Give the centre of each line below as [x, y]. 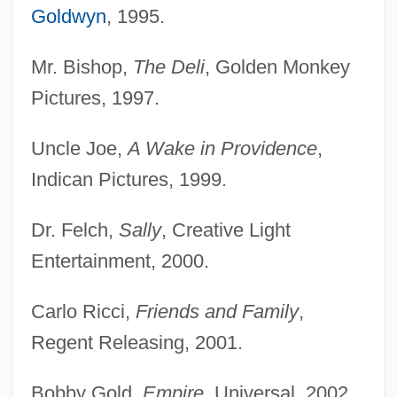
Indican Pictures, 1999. [128, 180]
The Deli [168, 67]
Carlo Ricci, [83, 312]
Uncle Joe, [79, 149]
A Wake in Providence [222, 149]
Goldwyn [68, 17]
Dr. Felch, [74, 230]
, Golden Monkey [277, 67]
